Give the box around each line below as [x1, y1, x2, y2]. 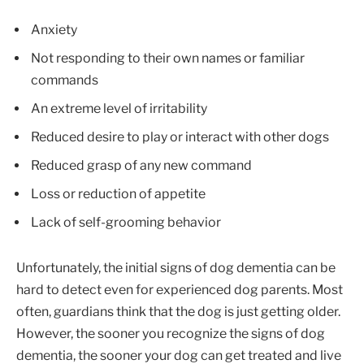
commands [31, 72, 98, 89]
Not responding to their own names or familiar [31, 50, 305, 67]
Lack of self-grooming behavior [31, 214, 221, 231]
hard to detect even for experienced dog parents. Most [16, 281, 343, 297]
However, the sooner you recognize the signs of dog [16, 325, 325, 341]
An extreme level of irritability [31, 101, 207, 117]
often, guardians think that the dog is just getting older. [16, 303, 340, 319]
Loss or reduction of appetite [31, 186, 206, 202]
